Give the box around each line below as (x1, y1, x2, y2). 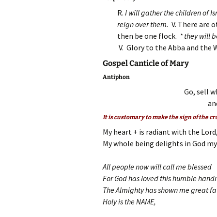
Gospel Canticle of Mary (103, 59, 189, 68)
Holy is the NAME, (103, 197, 156, 206)
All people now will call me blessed (103, 162, 212, 171)
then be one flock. (117, 31, 178, 41)
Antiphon (103, 74, 130, 80)
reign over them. (117, 19, 171, 29)
